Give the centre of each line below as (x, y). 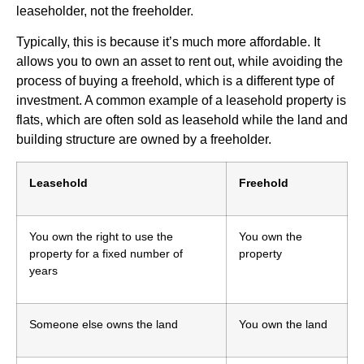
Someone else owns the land (104, 324)
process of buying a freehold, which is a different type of (175, 81)
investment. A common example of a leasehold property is (181, 101)
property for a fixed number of (106, 253)
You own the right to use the (101, 236)
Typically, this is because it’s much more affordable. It (168, 42)
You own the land (285, 324)
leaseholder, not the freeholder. (106, 11)
